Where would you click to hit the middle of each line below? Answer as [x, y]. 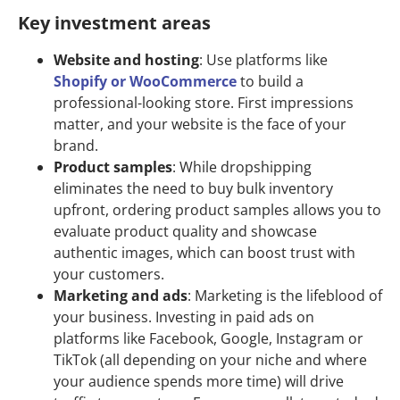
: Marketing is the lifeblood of [285, 296]
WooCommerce [183, 82]
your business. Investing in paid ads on [184, 317]
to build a [270, 82]
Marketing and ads [121, 296]
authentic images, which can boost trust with [204, 253]
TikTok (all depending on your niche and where [210, 360]
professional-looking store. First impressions [204, 103]
